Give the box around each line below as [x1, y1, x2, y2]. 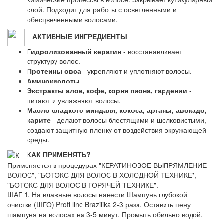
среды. [27, 135, 49, 144]
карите [27, 115, 51, 125]
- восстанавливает [121, 46, 182, 56]
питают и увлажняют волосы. [27, 95, 121, 105]
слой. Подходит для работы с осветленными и [27, 4, 177, 14]
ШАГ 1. [7, 190, 30, 200]
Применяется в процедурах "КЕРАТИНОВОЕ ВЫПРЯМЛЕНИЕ [7, 160, 207, 170]
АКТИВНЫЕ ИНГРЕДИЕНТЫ [25, 31, 127, 42]
